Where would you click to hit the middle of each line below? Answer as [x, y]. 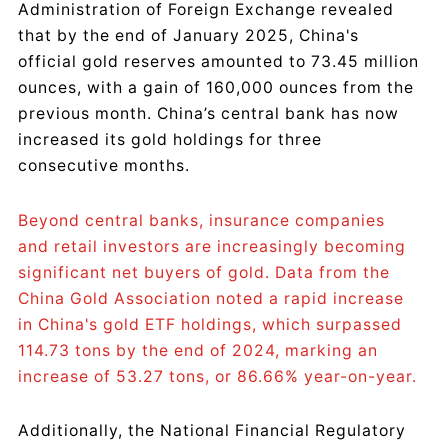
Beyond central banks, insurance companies [201, 220]
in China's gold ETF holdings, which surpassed [210, 324]
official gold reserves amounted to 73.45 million [218, 62]
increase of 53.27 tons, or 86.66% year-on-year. [217, 376]
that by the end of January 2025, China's [188, 36]
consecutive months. [104, 166]
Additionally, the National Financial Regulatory [212, 431]
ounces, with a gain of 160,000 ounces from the [216, 88]
